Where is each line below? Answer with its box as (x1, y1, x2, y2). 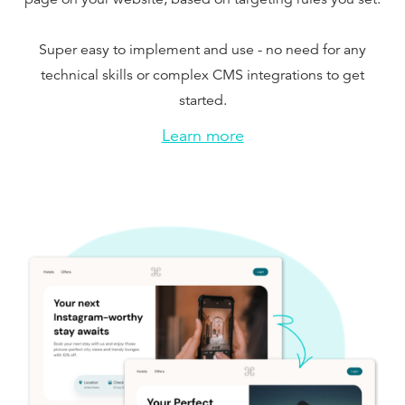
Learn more (161, 125, 244, 146)
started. (178, 90, 227, 109)
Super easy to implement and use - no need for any (39, 40, 366, 59)
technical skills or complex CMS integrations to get (41, 65, 364, 84)
